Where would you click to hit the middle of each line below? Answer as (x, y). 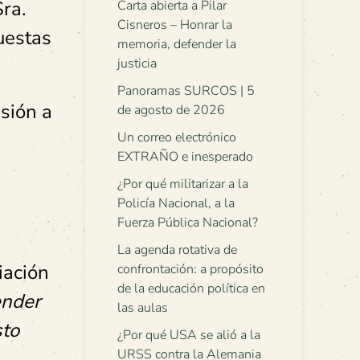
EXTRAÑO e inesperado (185, 157)
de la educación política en (191, 288)
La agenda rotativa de (177, 250)
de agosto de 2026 (171, 110)
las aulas (143, 308)
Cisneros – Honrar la (175, 25)
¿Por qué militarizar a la (183, 184)
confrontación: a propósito (190, 269)
